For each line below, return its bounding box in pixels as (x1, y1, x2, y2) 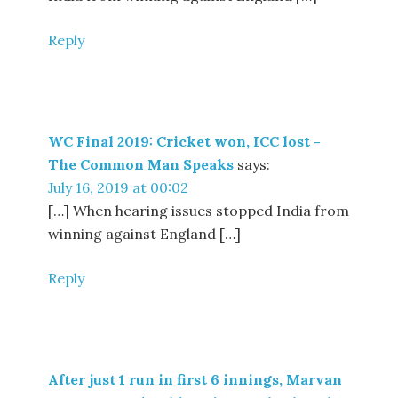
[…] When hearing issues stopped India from (48, 202, 350, 219)
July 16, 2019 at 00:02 (48, 179, 189, 196)
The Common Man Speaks (48, 155, 235, 173)
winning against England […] (48, 225, 242, 243)
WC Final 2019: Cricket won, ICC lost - (48, 132, 322, 150)
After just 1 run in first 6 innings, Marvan (48, 370, 343, 388)
